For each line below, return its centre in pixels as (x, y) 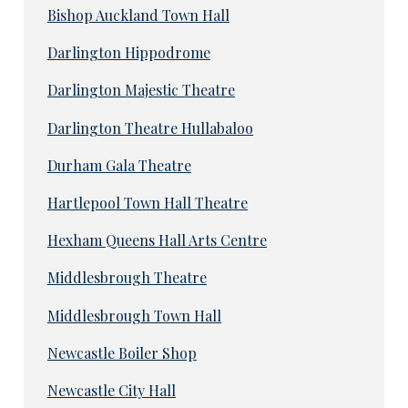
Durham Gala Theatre (119, 165)
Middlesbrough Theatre (127, 278)
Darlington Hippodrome (128, 53)
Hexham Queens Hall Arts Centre (157, 240)
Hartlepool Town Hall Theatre (147, 203)
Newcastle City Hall (111, 391)
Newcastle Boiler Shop (122, 352)
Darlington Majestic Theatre (141, 90)
